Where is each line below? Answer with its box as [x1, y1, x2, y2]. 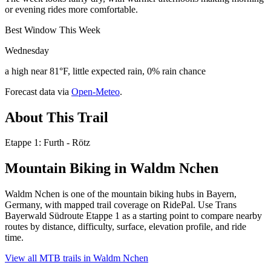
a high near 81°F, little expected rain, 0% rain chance [5, 65, 206, 76]
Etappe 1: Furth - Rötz [5, 137, 90, 148]
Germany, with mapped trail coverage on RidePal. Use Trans [5, 200, 237, 211]
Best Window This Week [5, 24, 100, 35]
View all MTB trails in [5, 253, 93, 264]
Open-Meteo [71, 86, 120, 97]
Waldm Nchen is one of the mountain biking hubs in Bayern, [5, 189, 237, 200]
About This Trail [5, 109, 108, 125]
